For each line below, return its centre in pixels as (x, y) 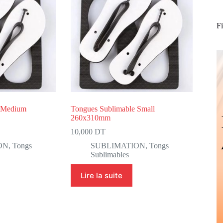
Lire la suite (101, 176)
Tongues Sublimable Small (112, 109)
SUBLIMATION (118, 146)
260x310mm (90, 118)
